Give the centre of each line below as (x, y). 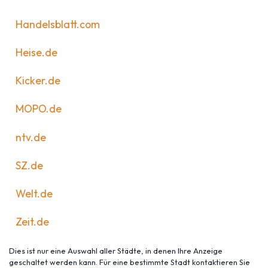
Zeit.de (32, 221)
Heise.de (36, 53)
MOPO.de (38, 109)
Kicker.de (38, 81)
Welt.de (34, 193)
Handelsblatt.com (57, 25)
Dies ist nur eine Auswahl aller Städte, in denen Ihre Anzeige (116, 251)
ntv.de (31, 137)
